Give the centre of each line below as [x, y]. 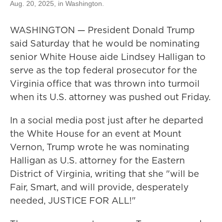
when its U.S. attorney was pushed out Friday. [110, 97]
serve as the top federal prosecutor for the [104, 70]
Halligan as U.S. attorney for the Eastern [97, 160]
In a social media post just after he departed [107, 120]
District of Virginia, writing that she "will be [105, 174]
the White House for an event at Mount [96, 134]
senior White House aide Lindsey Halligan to [108, 57]
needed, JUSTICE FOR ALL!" [73, 200]
